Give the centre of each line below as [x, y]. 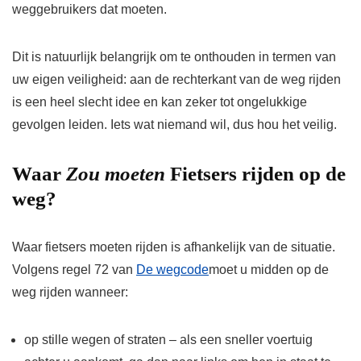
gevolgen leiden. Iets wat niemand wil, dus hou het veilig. [174, 124]
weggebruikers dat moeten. [89, 9]
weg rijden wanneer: [70, 292]
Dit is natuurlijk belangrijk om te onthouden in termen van [174, 56]
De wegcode [172, 269]
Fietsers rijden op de [255, 173]
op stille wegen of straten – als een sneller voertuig [168, 339]
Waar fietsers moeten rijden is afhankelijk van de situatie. [174, 247]
